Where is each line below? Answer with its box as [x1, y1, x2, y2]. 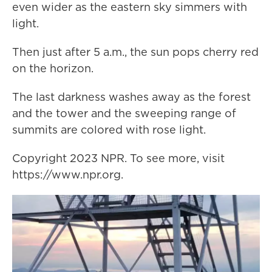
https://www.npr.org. [12, 167, 123, 183]
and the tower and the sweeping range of [12, 106, 236, 121]
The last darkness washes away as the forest [12, 89, 251, 105]
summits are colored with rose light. [12, 122, 206, 138]
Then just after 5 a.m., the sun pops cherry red [12, 44, 259, 60]
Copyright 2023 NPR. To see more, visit [12, 151, 225, 166]
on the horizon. [12, 61, 93, 76]
